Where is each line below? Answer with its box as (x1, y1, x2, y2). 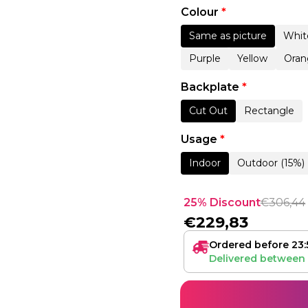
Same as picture (188, 30, 267, 43)
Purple (188, 52, 221, 65)
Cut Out (188, 104, 228, 118)
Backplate (180, 80, 242, 94)
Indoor (188, 156, 221, 169)
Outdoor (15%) (236, 156, 305, 169)
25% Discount (183, 196, 261, 209)
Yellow (236, 52, 267, 65)
